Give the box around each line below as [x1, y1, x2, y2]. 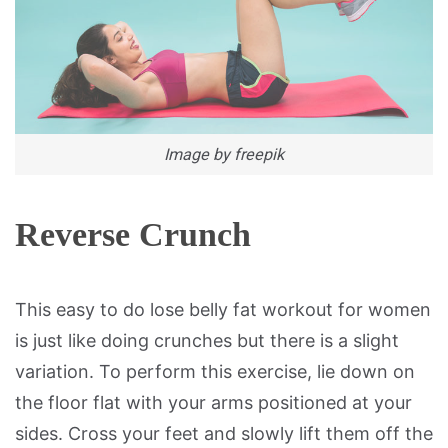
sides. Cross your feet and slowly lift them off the [15, 423, 433, 445]
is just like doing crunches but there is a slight [15, 330, 399, 352]
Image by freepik [164, 144, 284, 164]
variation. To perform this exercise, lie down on [15, 361, 415, 383]
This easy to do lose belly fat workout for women [15, 299, 431, 321]
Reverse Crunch [15, 216, 251, 254]
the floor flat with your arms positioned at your [15, 392, 412, 414]
